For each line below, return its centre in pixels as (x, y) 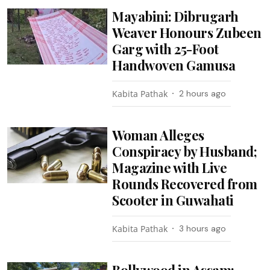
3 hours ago (203, 228)
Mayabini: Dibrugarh (175, 16)
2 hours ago (203, 93)
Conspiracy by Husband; (185, 151)
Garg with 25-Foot (165, 49)
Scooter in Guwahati (173, 200)
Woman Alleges (158, 135)
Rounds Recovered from (185, 184)
